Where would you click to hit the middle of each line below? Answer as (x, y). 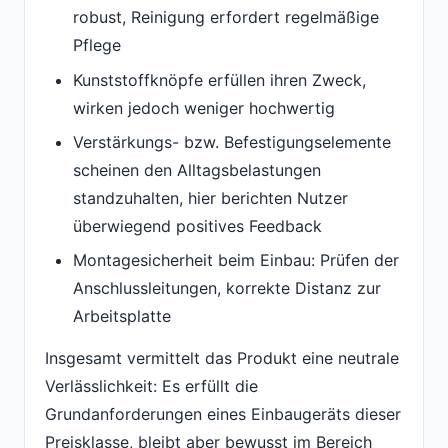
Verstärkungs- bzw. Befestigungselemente (232, 141)
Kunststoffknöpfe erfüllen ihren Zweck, (219, 79)
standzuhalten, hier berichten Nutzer (210, 197)
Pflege (97, 45)
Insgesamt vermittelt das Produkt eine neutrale (222, 357)
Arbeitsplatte (122, 316)
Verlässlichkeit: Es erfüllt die (151, 385)
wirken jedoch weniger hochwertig (204, 107)
